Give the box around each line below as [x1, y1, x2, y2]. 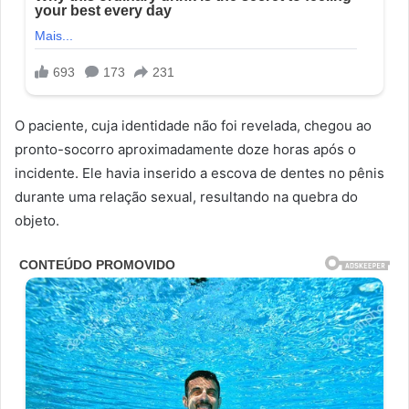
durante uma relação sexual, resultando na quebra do [15, 187, 358, 205]
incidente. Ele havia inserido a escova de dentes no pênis [15, 163, 384, 182]
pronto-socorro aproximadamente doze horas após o [15, 140, 356, 158]
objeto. [15, 211, 59, 229]
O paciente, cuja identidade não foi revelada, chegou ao [15, 116, 372, 134]
